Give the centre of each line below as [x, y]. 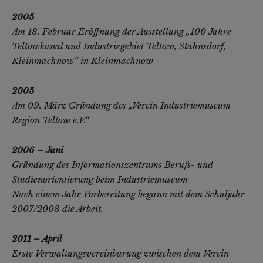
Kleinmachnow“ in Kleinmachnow [82, 61]
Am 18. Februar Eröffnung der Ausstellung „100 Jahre [122, 32]
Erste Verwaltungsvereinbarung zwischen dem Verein [120, 254]
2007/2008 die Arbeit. [58, 209]
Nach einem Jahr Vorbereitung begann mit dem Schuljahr [128, 194]
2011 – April [37, 239]
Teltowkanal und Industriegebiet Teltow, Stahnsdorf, [119, 46]
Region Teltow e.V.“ [50, 120]
